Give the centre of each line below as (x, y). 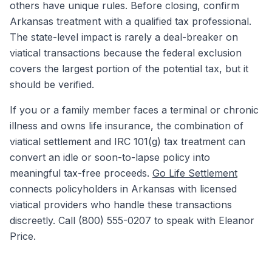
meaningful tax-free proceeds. (81, 173)
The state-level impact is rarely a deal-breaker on (124, 37)
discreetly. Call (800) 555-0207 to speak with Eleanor (132, 220)
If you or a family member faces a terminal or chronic (134, 110)
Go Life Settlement (195, 173)
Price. (23, 236)
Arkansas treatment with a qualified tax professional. (131, 21)
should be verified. (52, 84)
